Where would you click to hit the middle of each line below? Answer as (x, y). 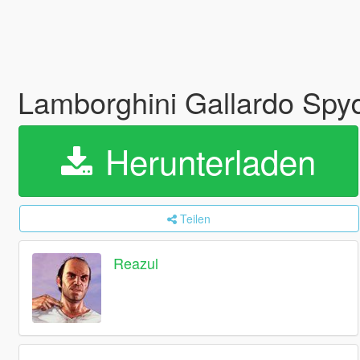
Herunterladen (205, 161)
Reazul (136, 263)
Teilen (196, 219)
